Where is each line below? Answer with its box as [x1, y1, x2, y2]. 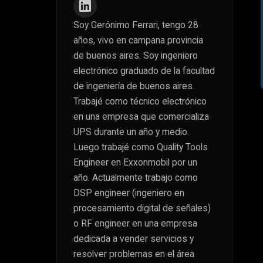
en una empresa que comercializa [73, 110, 209, 122]
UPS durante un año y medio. [73, 126, 189, 137]
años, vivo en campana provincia [73, 34, 203, 46]
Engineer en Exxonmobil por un [73, 156, 197, 168]
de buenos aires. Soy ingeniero [73, 49, 198, 61]
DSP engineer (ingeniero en [73, 187, 184, 198]
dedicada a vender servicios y [73, 232, 194, 244]
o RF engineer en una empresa [73, 217, 197, 229]
